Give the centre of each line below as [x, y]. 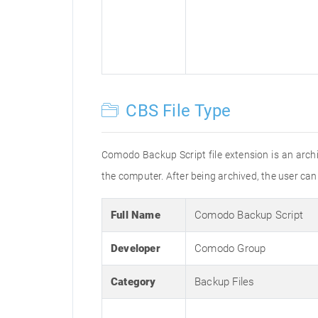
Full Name [136, 215]
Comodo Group [230, 248]
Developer [136, 248]
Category [133, 282]
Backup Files [225, 282]
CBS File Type [176, 111]
